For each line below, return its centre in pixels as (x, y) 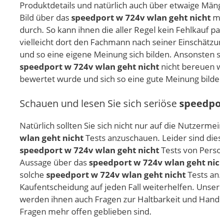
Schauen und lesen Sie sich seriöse (99, 103)
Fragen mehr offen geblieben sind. (86, 211)
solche (33, 174)
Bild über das (45, 18)
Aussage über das (54, 162)
